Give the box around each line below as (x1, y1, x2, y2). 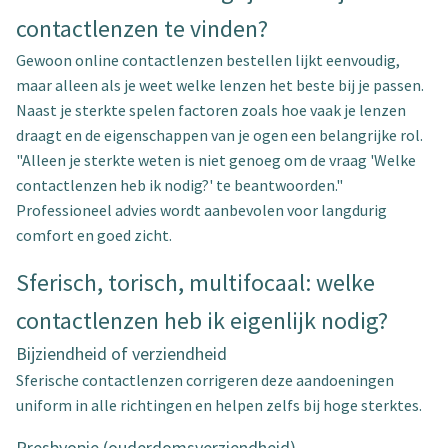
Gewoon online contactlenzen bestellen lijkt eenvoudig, (16, 50, 400, 70)
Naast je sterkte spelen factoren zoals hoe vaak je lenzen (16, 100, 406, 120)
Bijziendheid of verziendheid (16, 342, 227, 365)
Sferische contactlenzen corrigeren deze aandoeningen (16, 370, 394, 390)
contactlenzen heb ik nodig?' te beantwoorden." (16, 175, 343, 195)
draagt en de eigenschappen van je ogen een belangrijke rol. (16, 125, 423, 145)
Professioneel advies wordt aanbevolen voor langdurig (16, 200, 387, 220)
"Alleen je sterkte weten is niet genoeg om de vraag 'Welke (16, 150, 416, 170)
